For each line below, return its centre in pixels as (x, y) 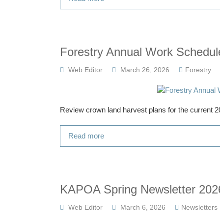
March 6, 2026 (143, 207)
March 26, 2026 (145, 70)
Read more (86, 136)
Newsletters (199, 207)
